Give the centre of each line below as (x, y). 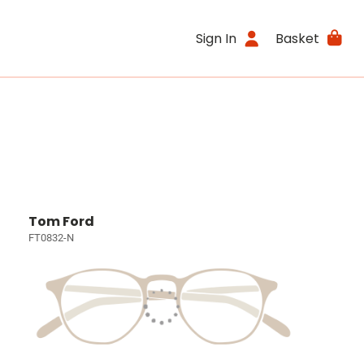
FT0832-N (52, 238)
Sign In (217, 38)
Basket (297, 38)
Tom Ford (62, 221)
